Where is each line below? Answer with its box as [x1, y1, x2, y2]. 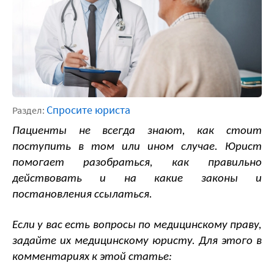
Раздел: [12, 104, 46, 117]
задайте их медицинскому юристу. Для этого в [12, 235, 262, 248]
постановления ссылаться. [12, 189, 152, 201]
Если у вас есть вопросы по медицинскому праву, [12, 220, 262, 232]
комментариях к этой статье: [12, 251, 172, 264]
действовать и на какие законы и [12, 173, 262, 185]
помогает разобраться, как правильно [12, 157, 262, 169]
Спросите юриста [46, 103, 130, 117]
